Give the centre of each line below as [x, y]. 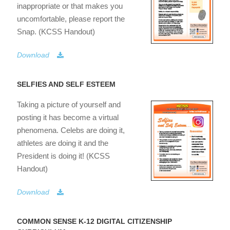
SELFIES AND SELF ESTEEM [66, 84]
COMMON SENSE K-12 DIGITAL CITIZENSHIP [94, 221]
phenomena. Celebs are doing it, [71, 130]
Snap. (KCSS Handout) [56, 31]
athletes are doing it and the [63, 143]
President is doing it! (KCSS [63, 156]
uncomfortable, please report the [71, 18]
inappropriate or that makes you [70, 6]
